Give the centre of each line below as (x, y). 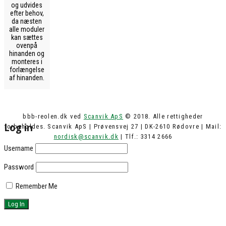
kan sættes (27, 38)
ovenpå (27, 46)
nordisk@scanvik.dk (86, 137)
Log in (18, 128)
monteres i (27, 62)
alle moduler (27, 30)
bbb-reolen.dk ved (53, 117)
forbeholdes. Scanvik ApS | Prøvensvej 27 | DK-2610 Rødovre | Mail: (113, 127)
